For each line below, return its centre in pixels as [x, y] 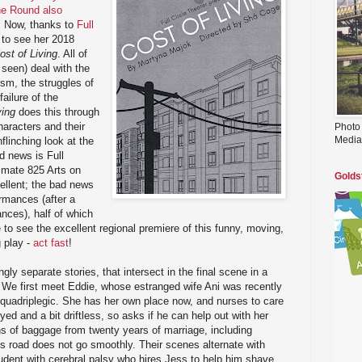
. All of [72, 53]
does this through [57, 112]
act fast [51, 242]
